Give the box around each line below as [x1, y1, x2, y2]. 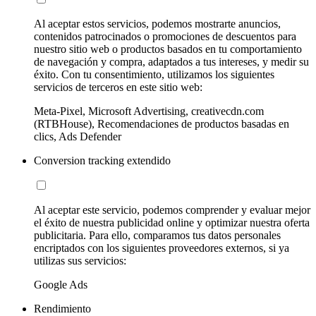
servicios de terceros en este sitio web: [34, 80, 202, 93]
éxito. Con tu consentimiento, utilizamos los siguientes [34, 68, 274, 80]
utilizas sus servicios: [34, 254, 126, 267]
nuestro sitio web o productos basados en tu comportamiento [34, 42, 302, 55]
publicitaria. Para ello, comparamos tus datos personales [34, 229, 281, 241]
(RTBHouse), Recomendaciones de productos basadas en [34, 117, 289, 130]
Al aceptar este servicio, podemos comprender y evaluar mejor [34, 203, 310, 216]
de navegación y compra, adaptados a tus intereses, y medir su [34, 55, 309, 68]
